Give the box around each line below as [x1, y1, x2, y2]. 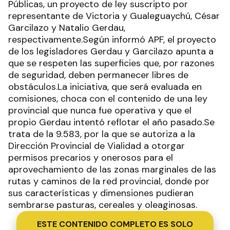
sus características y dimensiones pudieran [8, 187, 194, 199]
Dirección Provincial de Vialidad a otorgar [8, 140, 185, 152]
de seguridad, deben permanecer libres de [8, 69, 188, 81]
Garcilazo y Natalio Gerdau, [8, 22, 125, 34]
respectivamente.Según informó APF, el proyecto [8, 33, 216, 46]
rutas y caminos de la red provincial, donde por [8, 175, 209, 187]
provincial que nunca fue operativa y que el [8, 104, 191, 117]
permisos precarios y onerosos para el [8, 151, 173, 164]
